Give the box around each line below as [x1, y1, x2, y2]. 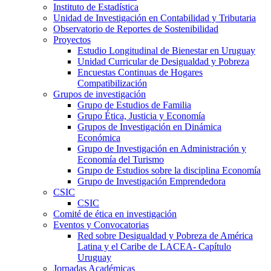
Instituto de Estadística [53, 1, 139, 12]
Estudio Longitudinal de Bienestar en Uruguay [77, 45, 255, 56]
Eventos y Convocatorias [53, 219, 149, 230]
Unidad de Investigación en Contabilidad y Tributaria [53, 12, 256, 23]
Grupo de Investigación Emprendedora [77, 175, 226, 186]
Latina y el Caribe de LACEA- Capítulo [77, 241, 231, 252]
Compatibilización [77, 77, 147, 88]
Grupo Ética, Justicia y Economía [77, 110, 205, 121]
